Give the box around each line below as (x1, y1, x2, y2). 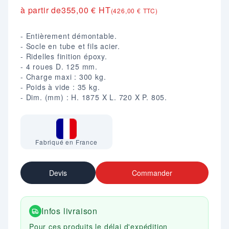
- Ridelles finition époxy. (20, 51, 107, 61)
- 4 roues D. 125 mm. (20, 61, 98, 72)
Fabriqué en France (35, 138, 98, 146)
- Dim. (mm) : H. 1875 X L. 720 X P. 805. (20, 92, 167, 102)
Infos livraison (41, 205, 98, 217)
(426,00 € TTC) (110, 6, 158, 15)
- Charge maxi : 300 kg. (20, 72, 106, 82)
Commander (132, 168, 173, 178)
